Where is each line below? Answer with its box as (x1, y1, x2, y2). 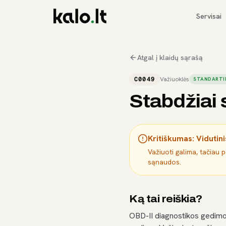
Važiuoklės (160, 75, 189, 83)
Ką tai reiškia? (129, 193, 202, 204)
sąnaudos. (148, 157, 181, 166)
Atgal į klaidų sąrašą (137, 53, 203, 62)
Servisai (196, 12, 222, 21)
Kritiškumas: (148, 133, 196, 144)
